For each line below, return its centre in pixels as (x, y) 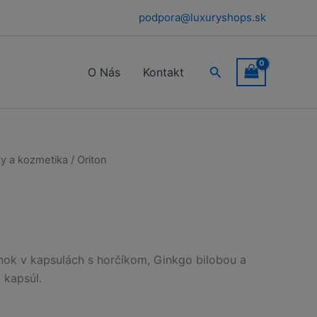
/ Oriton (87, 160)
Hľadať (229, 70)
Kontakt (164, 72)
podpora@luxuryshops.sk (202, 17)
